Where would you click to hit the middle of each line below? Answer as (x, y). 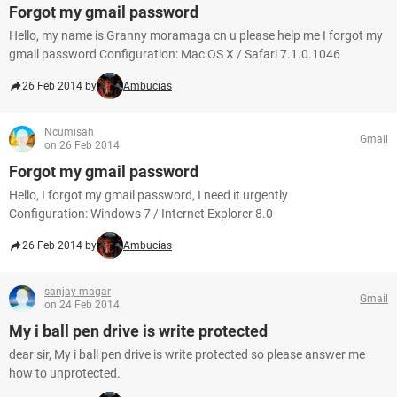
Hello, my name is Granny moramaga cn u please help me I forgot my (196, 35)
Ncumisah (69, 132)
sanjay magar (78, 292)
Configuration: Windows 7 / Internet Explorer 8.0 (141, 214)
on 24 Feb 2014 (82, 305)
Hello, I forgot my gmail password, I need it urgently (148, 195)
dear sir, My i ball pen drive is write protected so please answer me (187, 354)
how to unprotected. (65, 373)
